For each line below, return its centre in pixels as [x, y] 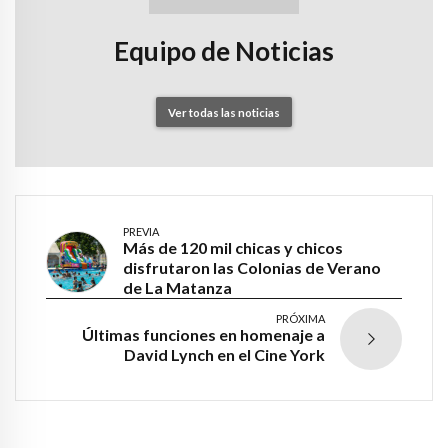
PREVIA [141, 232]
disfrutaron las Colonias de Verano [252, 268]
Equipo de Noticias [224, 51]
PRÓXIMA [300, 319]
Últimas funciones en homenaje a [203, 335]
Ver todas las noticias [224, 112]
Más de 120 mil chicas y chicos [233, 248]
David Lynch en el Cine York [224, 355]
